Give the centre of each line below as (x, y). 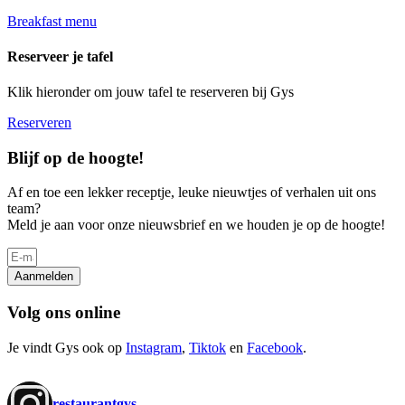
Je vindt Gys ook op (66, 347)
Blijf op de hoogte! (75, 157)
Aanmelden (44, 277)
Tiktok (207, 347)
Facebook (275, 347)
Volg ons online (64, 313)
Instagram (154, 347)
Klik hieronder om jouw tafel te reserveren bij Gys (152, 92)
